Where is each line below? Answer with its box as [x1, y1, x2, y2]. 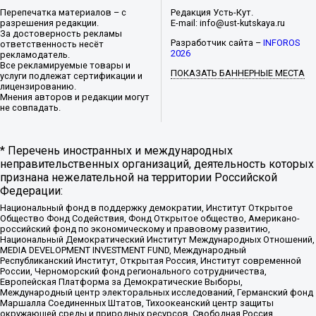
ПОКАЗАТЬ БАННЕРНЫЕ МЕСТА [171, 68, 305, 79]
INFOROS [263, 37, 300, 49]
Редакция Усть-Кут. [171, 7, 254, 18]
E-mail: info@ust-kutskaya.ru [171, 18, 286, 29]
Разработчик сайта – [171, 37, 264, 49]
